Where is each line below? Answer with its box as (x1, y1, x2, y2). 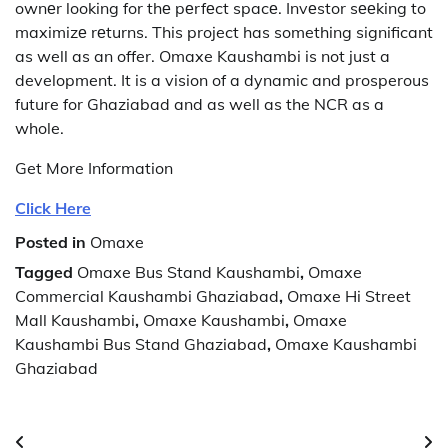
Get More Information (15, 157, 173, 178)
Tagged (15, 261, 77, 282)
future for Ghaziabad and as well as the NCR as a (15, 93, 384, 114)
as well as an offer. (15, 45, 155, 66)
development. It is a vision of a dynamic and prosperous (15, 69, 429, 90)
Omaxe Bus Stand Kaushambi (77, 261, 300, 282)
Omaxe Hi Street (287, 285, 411, 306)
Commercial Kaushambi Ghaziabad (15, 285, 279, 306)
